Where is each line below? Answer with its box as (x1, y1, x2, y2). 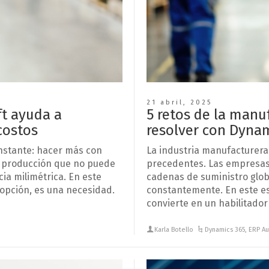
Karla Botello (154, 225, 194, 234)
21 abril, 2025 (147, 98, 212, 106)
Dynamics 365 (205, 225, 246, 234)
